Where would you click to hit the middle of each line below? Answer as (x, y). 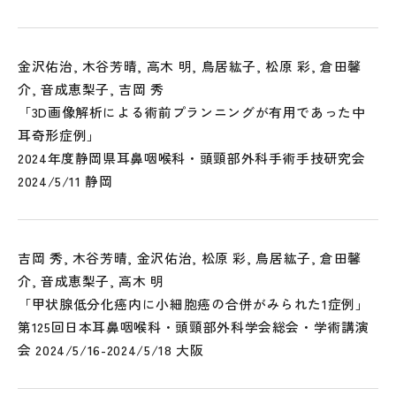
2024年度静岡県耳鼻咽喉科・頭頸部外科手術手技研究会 (192, 158)
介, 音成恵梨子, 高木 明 (91, 281)
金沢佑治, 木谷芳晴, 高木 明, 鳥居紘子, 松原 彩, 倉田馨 (190, 66)
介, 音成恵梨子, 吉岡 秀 (91, 89)
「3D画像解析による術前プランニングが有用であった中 (192, 112)
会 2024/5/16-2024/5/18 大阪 (111, 350)
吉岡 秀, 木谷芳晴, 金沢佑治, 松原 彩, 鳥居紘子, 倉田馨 (190, 258)
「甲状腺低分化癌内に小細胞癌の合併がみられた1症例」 (194, 304)
